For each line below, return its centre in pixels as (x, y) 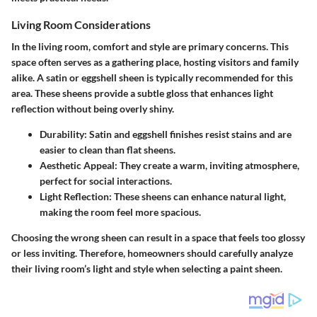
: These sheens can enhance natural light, (197, 196)
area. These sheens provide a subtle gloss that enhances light (142, 93)
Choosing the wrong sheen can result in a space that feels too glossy (158, 237)
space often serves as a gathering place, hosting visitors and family (155, 62)
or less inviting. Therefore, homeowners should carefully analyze (152, 253)
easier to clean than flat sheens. (108, 149)
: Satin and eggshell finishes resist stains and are (188, 134)
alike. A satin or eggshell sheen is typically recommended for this (152, 77)
